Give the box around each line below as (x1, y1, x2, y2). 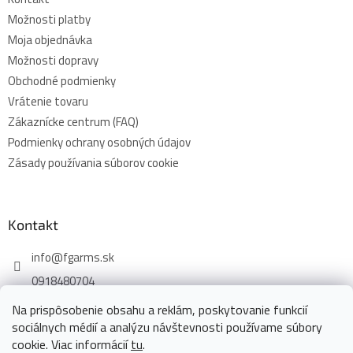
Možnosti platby (8, 10, 91, 29)
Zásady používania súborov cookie (8, 154, 179, 173)
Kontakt (8, 216, 58, 234)
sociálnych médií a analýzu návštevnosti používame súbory (12, 318, 322, 336)
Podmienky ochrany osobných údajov (8, 133, 191, 152)
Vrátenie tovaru (8, 92, 88, 111)
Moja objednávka (8, 31, 92, 50)
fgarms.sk (63, 248, 114, 267)
